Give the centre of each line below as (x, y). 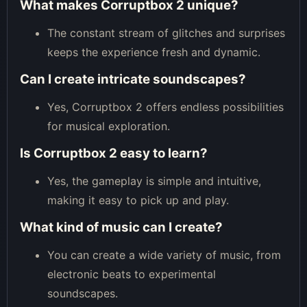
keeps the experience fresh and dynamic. (154, 52)
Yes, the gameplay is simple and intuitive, (154, 181)
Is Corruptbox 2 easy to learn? (114, 153)
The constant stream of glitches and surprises (166, 33)
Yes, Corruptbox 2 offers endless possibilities (165, 107)
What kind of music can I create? (121, 227)
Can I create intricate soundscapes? (133, 79)
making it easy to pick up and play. (138, 200)
